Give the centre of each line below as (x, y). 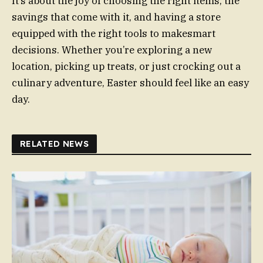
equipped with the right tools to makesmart (114, 34)
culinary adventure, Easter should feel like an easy (130, 83)
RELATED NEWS (55, 144)
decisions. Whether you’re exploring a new (112, 50)
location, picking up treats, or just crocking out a (126, 67)
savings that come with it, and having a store (116, 17)
